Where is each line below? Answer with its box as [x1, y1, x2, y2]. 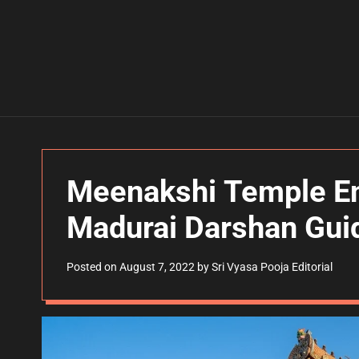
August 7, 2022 [119, 260, 195, 273]
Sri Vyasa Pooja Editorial [212, 260, 333, 273]
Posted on [67, 260, 119, 273]
